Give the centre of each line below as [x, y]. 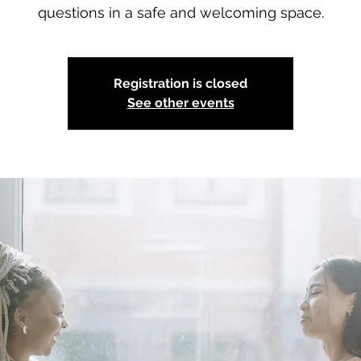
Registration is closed [180, 84]
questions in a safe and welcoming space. [180, 13]
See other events [180, 103]
